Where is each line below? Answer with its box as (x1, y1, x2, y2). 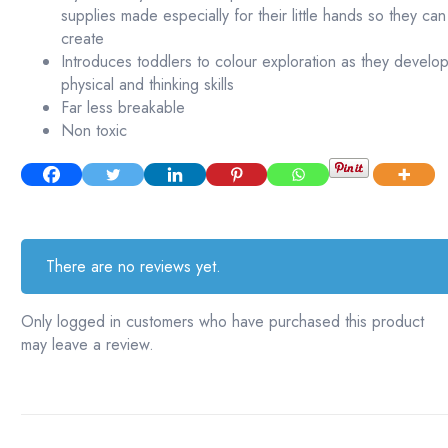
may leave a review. (20, 332, 154, 356)
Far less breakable (60, 96, 185, 120)
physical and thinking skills (60, 73, 234, 97)
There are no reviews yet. (46, 254, 222, 278)
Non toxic (60, 119, 127, 143)
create (60, 27, 104, 51)
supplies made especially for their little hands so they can (60, 4, 446, 28)
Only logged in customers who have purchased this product (20, 309, 424, 333)
